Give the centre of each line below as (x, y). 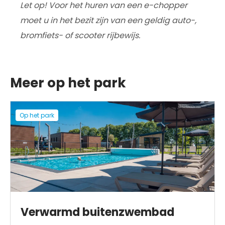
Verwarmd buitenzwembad (97, 212)
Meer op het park (68, 83)
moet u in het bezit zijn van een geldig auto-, (108, 20)
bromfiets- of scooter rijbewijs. (80, 35)
